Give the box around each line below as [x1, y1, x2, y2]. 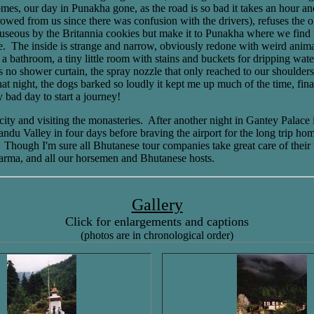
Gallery [131, 196, 183, 214]
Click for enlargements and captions [65, 214, 249, 228]
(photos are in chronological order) [81, 229, 233, 241]
